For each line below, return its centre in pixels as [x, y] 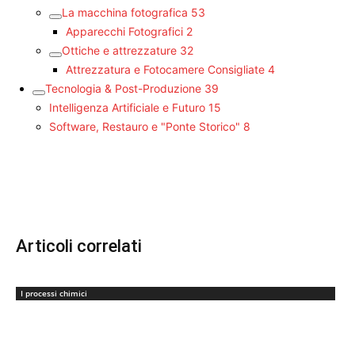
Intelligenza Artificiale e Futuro [127, 108]
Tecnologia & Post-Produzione [123, 89]
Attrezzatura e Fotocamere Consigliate [165, 70]
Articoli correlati [79, 246]
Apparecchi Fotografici [124, 32]
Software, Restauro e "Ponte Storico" [145, 127]
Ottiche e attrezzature [119, 51]
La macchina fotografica [125, 13]
